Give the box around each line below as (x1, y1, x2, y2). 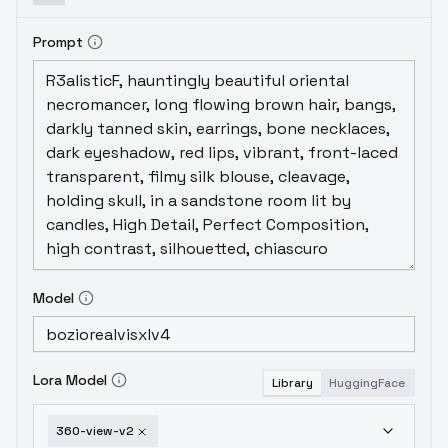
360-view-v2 (56, 423, 134, 439)
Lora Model (33, 371, 107, 389)
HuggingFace (329, 375, 405, 391)
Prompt (33, 33, 83, 51)
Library (272, 375, 313, 391)
